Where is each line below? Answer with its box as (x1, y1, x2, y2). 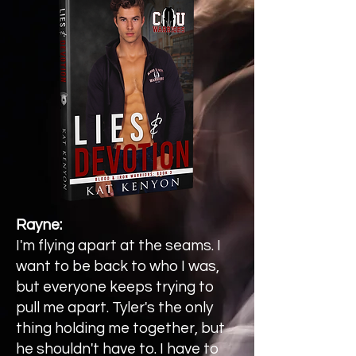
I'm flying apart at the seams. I (16, 238, 221, 253)
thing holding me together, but (16, 320, 225, 336)
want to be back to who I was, (16, 258, 219, 274)
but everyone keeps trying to (16, 279, 214, 295)
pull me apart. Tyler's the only (16, 300, 213, 315)
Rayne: (16, 217, 65, 233)
